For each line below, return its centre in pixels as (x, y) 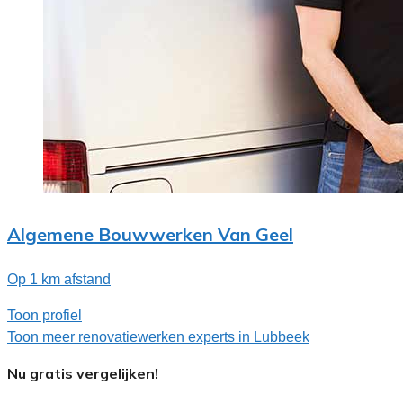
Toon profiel (45, 316)
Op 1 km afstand (59, 280)
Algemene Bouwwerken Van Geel (150, 234)
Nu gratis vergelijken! (83, 374)
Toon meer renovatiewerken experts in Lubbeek (158, 337)
